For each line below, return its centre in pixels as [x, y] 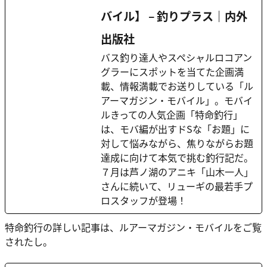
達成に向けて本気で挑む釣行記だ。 [177, 158]
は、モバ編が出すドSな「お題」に [175, 129]
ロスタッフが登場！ [144, 201]
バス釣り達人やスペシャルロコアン [176, 58]
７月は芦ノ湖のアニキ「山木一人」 [177, 172]
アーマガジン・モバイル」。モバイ [177, 100]
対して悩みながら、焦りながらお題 [177, 143]
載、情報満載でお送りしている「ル [177, 86]
